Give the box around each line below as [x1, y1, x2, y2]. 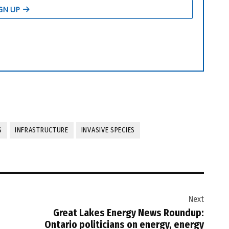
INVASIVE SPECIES [81, 125, 135, 134]
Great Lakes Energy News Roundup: [53, 207, 204, 219]
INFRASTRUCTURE [14, 125, 68, 134]
